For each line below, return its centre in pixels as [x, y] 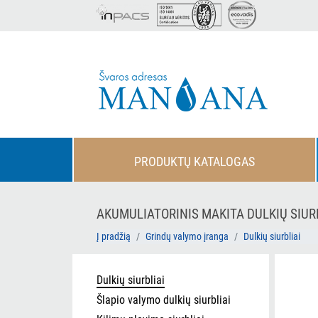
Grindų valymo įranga [187, 236]
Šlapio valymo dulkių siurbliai [164, 300]
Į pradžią [114, 236]
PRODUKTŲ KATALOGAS [194, 161]
